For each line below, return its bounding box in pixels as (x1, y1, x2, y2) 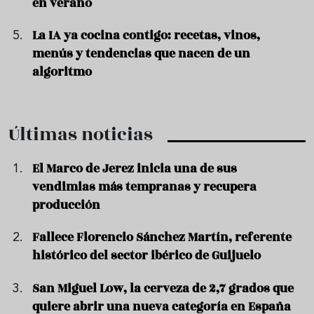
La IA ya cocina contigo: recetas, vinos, (32, 27, 261, 45)
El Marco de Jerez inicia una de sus (32, 160, 238, 178)
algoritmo (32, 63, 93, 81)
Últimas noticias (8, 121, 153, 149)
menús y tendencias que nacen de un (32, 45, 251, 63)
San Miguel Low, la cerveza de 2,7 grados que (32, 279, 294, 297)
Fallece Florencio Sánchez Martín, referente (32, 228, 292, 247)
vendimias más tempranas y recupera (32, 178, 257, 196)
